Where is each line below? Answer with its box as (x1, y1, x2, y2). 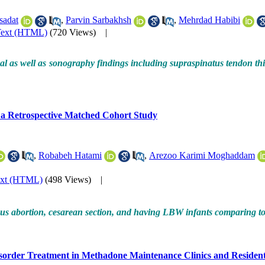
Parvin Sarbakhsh (66, 15, 131, 25)
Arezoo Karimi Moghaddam (149, 150, 255, 160)
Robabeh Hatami (38, 150, 102, 160)
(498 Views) (45, 174, 91, 185)
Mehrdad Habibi (179, 15, 240, 25)
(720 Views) (50, 27, 96, 37)
